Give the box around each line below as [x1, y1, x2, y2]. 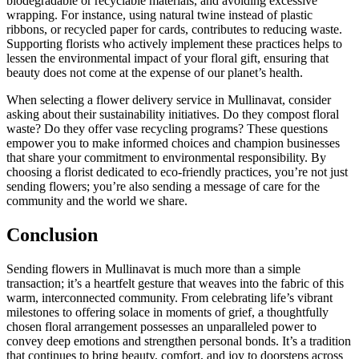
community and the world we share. [6, 193, 188, 208]
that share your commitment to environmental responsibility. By [6, 150, 326, 164]
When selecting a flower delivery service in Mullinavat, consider [6, 92, 331, 107]
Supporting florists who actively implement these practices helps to [6, 36, 342, 50]
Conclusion [6, 224, 98, 245]
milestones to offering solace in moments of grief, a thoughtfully [6, 305, 329, 319]
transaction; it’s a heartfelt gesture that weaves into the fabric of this [6, 276, 344, 290]
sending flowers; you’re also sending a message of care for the [6, 179, 320, 193]
